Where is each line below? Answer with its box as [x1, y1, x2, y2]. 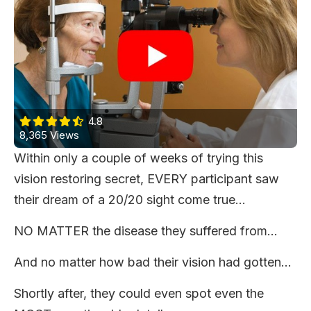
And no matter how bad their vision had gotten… [14, 255, 292, 270]
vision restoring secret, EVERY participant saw [14, 171, 279, 187]
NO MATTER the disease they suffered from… [14, 224, 278, 239]
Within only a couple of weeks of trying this [14, 151, 263, 166]
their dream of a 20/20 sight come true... [14, 192, 246, 208]
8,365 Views [19, 128, 79, 142]
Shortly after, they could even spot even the [14, 286, 264, 301]
